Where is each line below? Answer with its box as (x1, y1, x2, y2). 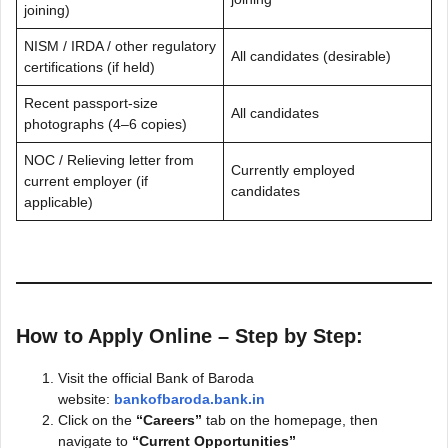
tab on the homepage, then (202, 411, 378, 428)
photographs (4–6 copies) (24, 115, 187, 132)
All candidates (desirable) (231, 47, 391, 64)
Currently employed (231, 161, 355, 178)
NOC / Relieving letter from (24, 151, 194, 168)
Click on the (58, 411, 136, 428)
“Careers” (136, 411, 202, 428)
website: (58, 390, 114, 407)
